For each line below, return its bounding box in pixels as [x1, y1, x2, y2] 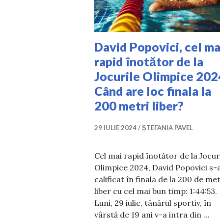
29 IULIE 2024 [94, 123, 137, 132]
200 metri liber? [94, 98, 184, 113]
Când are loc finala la [94, 83, 211, 98]
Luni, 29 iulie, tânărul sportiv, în [94, 197, 211, 208]
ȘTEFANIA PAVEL [142, 123, 193, 132]
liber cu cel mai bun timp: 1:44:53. [94, 186, 217, 196]
